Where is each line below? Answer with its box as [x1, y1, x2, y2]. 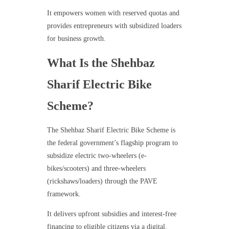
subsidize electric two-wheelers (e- [47, 152, 147, 160]
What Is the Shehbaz [47, 56, 155, 70]
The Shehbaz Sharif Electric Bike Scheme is [47, 126, 175, 134]
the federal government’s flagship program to [47, 139, 178, 147]
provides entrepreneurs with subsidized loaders [47, 22, 181, 30]
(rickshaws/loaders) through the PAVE [47, 177, 157, 186]
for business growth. [47, 35, 106, 43]
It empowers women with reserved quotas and [47, 9, 179, 17]
